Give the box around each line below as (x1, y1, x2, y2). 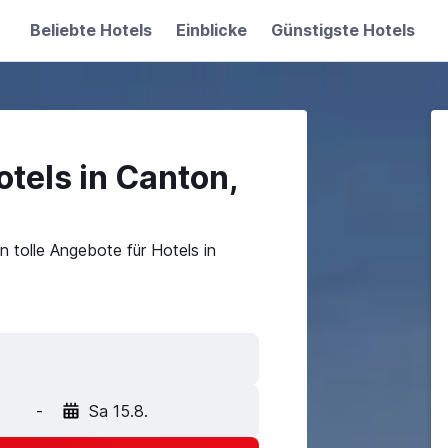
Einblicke (175, 20, 247, 40)
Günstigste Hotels (270, 20, 415, 40)
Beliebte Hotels (29, 20, 152, 40)
